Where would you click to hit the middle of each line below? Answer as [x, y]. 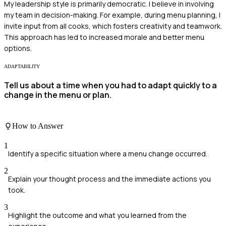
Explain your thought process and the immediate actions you [109, 179]
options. [18, 48]
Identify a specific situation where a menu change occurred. [108, 154]
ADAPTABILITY [22, 67]
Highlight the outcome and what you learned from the [97, 215]
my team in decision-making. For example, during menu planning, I [112, 15]
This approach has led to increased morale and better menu [104, 37]
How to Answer [38, 126]
